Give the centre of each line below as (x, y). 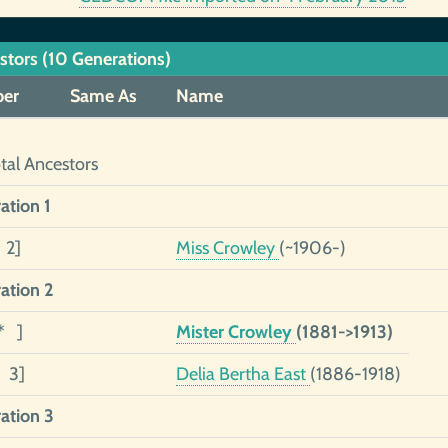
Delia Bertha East (242, 374)
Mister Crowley (235, 332)
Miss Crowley (227, 248)
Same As (103, 96)
